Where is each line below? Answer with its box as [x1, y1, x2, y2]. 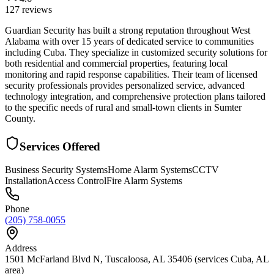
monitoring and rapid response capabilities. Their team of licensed [5, 68, 257, 80]
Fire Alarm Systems [106, 176, 182, 187]
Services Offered [20, 139, 100, 153]
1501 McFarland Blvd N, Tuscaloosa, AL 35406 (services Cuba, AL [5, 254, 268, 265]
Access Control [47, 176, 106, 187]
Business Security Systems [5, 165, 108, 176]
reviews [20, 4, 52, 15]
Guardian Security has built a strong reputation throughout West [5, 24, 250, 35]
